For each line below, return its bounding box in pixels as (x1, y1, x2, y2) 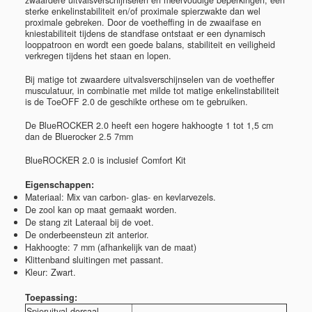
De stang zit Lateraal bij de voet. (25, 216, 154, 229)
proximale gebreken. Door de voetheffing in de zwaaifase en (25, 16, 261, 29)
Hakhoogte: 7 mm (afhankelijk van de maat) (25, 241, 196, 254)
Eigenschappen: (25, 178, 94, 192)
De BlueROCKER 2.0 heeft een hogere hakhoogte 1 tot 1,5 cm (25, 119, 273, 132)
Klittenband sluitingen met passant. (25, 253, 164, 267)
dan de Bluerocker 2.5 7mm (25, 130, 133, 143)
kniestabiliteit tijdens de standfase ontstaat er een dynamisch (25, 27, 265, 40)
